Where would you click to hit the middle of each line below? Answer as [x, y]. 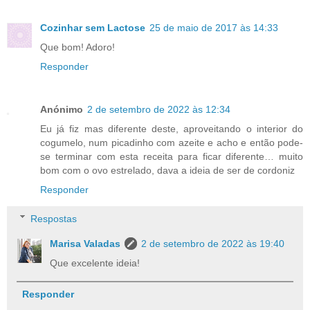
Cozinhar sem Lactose [93, 28]
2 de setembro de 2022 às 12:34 [159, 110]
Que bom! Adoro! [77, 47]
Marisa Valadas [85, 243]
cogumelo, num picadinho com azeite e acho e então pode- [172, 143]
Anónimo [62, 110]
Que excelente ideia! [95, 263]
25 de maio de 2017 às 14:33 [214, 28]
